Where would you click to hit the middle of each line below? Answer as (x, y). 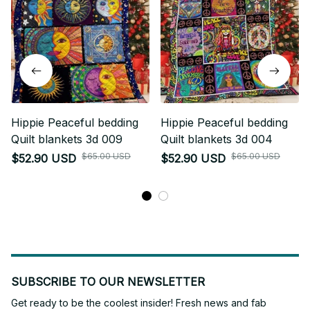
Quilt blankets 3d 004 (217, 139)
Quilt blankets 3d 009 (67, 139)
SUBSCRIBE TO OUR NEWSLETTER (108, 282)
